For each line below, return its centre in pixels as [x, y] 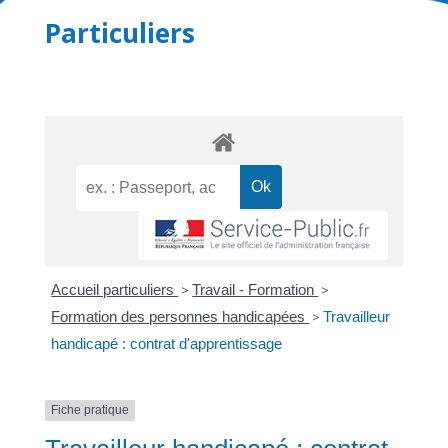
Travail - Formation [255, 290]
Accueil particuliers [115, 290]
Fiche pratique [89, 410]
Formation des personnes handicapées [180, 317]
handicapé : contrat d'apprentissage [167, 344]
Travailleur [357, 317]
